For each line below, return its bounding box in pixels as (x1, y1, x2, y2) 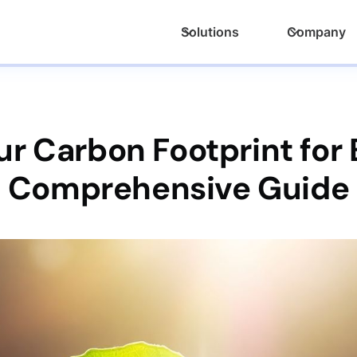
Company (287, 24, 346, 40)
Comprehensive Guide (7, 167, 350, 209)
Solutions (181, 24, 239, 40)
